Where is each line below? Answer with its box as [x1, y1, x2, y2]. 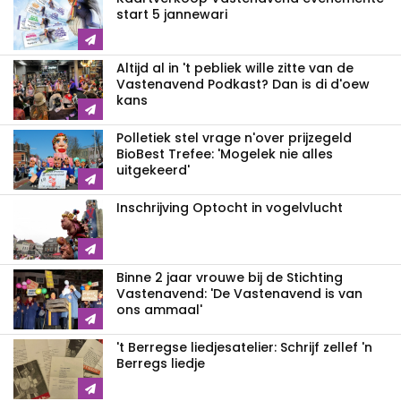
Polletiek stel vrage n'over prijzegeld [116, 129, 352, 148]
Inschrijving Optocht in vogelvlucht [116, 199, 343, 218]
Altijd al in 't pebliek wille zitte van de [116, 59, 354, 78]
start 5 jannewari [116, 5, 227, 24]
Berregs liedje [116, 354, 205, 373]
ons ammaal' [116, 301, 202, 320]
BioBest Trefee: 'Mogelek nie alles [116, 145, 333, 164]
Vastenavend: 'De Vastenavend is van [116, 285, 363, 303]
